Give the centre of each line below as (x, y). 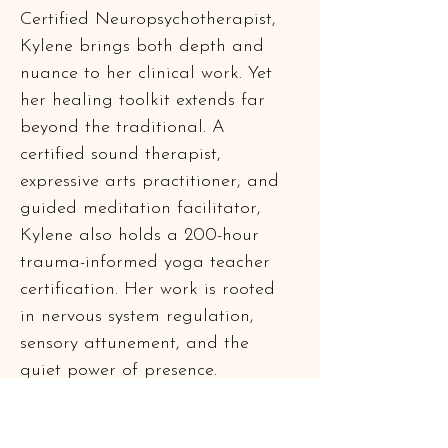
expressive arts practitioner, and (152, 181)
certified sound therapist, (123, 154)
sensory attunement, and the (137, 343)
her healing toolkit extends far (145, 100)
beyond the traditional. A (125, 127)
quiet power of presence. (118, 370)
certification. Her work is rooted (150, 289)
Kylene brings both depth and (145, 46)
